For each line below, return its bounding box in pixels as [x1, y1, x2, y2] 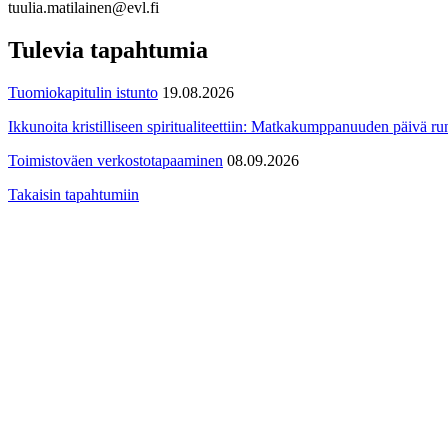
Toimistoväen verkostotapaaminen [8, 151, 223, 169]
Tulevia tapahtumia [8, 36, 208, 63]
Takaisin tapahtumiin [8, 185, 139, 203]
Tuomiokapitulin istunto [8, 83, 158, 101]
